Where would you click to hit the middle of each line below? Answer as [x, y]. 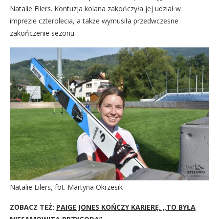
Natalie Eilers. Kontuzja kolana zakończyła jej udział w [95, 9]
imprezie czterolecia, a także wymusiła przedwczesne [94, 21]
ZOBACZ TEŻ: [33, 207]
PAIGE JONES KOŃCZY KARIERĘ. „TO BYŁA [126, 207]
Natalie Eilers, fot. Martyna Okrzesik [66, 187]
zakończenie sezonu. [43, 33]
